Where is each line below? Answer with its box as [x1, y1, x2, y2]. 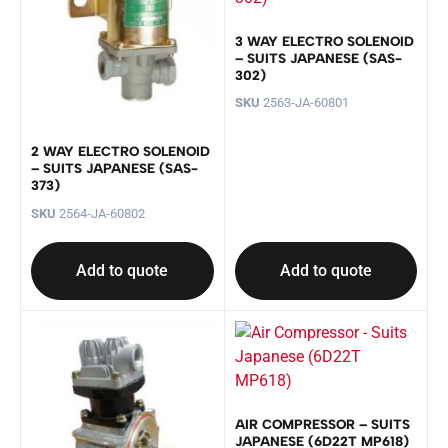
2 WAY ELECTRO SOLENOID [31, 143, 210, 160]
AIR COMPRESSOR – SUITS [234, 415, 410, 432]
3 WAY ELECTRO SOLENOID [234, 32, 414, 49]
